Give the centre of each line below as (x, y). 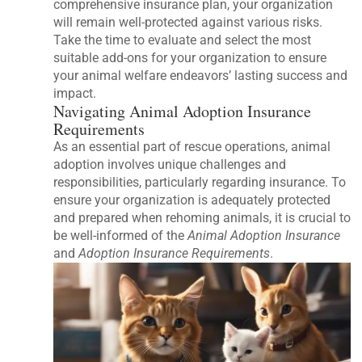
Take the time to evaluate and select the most (183, 40)
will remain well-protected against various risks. (188, 22)
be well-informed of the (121, 235)
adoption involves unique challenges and (170, 164)
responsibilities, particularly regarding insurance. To (200, 182)
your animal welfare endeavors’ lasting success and (201, 75)
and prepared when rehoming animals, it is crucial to (202, 217)
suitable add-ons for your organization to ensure (190, 57)
